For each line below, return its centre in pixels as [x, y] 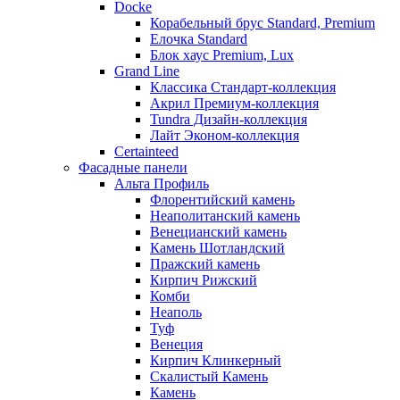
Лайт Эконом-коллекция [225, 136]
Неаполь [176, 312]
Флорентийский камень [222, 200]
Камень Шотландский [217, 248]
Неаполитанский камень [225, 216]
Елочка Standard [199, 39]
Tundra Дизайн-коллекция [229, 120]
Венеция [176, 345]
